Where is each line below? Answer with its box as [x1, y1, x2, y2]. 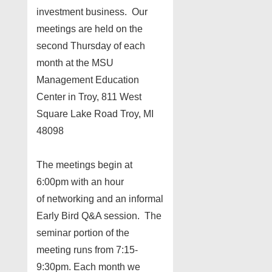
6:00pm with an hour [36, 176, 124, 187]
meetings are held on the [36, 23, 143, 34]
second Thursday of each [36, 40, 145, 51]
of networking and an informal [36, 193, 163, 204]
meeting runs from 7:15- [36, 244, 138, 255]
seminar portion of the [36, 227, 129, 238]
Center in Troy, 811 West [36, 91, 141, 102]
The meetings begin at [36, 159, 132, 170]
